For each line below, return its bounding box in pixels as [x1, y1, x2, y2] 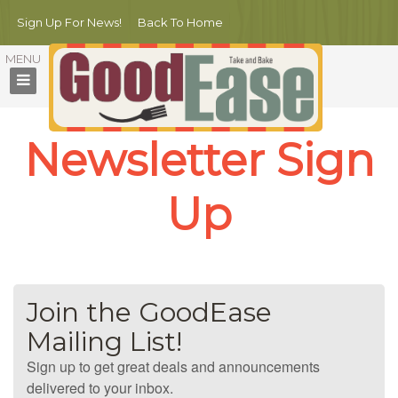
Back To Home [137, 15, 223, 29]
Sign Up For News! [16, 15, 122, 29]
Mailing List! [27, 325, 182, 358]
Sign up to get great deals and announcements [27, 356, 320, 377]
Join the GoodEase [27, 296, 272, 329]
